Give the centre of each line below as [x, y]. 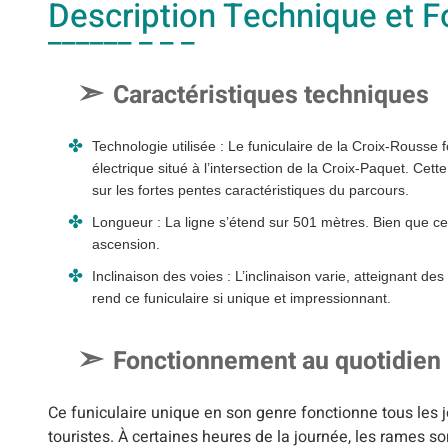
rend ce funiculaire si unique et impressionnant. [241, 297]
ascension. [126, 243]
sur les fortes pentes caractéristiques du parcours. [250, 189]
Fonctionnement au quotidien [277, 361]
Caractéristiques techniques [271, 95]
